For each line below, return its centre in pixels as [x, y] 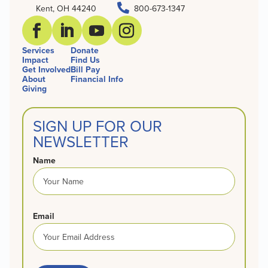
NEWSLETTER [80, 141]
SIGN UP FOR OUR [97, 125]
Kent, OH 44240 [66, 8]
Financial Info [97, 79]
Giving [34, 88]
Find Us [85, 60]
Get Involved [46, 69]
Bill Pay [85, 69]
